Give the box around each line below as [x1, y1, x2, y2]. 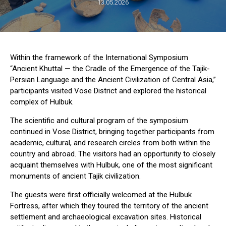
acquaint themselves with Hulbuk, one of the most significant [10, 160, 212, 170]
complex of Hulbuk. [10, 97, 74, 107]
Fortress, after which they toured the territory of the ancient [10, 201, 208, 211]
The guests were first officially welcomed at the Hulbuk [10, 190, 192, 200]
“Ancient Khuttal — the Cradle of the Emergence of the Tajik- [10, 64, 210, 74]
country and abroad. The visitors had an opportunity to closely [10, 149, 215, 159]
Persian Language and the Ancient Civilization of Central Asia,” [10, 75, 216, 85]
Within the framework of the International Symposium [10, 53, 188, 63]
